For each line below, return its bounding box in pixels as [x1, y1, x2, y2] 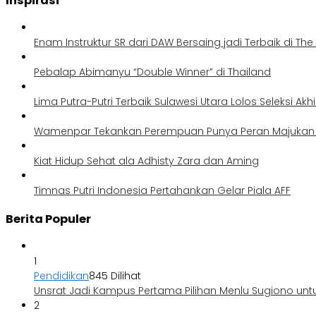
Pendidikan [34, 268, 89, 283]
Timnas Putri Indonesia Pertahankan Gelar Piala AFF [34, 183, 291, 198]
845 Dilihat [89, 268, 141, 283]
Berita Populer [6, 210, 91, 227]
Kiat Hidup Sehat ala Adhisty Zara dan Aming [34, 154, 259, 169]
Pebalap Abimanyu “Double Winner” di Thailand [34, 65, 271, 80]
